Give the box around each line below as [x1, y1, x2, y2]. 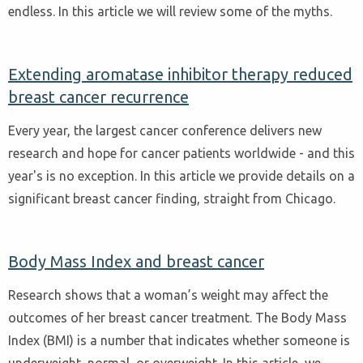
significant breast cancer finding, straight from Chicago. [8, 191, 335, 207]
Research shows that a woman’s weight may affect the [8, 287, 328, 302]
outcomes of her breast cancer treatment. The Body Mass [8, 310, 347, 325]
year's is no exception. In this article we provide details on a [8, 169, 355, 184]
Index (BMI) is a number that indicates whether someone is [8, 332, 350, 348]
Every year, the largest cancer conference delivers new [8, 123, 322, 139]
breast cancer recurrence [8, 88, 189, 107]
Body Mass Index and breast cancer [8, 252, 264, 271]
